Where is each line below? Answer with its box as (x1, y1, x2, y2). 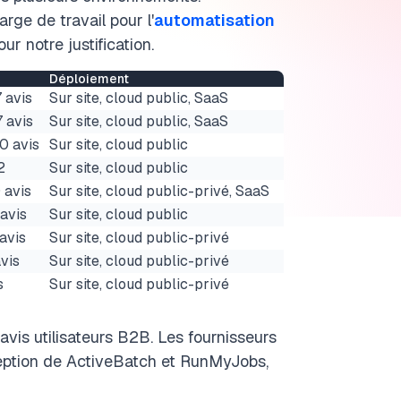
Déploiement (49, 71, 129, 87)
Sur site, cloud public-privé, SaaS (49, 182, 269, 200)
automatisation (154, 10, 275, 30)
